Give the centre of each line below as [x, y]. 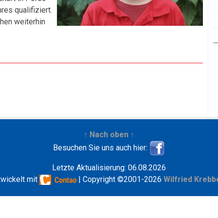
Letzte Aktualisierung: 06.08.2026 [109, 168]
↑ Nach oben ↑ [109, 135]
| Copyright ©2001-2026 [120, 179]
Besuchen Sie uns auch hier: [101, 148]
